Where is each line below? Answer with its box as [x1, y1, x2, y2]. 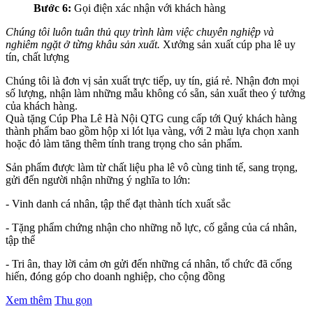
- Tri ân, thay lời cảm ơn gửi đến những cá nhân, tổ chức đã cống [6, 258, 292, 270]
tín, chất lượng [6, 51, 69, 64]
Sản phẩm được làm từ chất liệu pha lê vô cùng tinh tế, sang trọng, [6, 161, 298, 174]
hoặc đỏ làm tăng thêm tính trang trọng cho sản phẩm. [6, 138, 242, 150]
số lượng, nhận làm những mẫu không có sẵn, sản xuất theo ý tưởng [6, 87, 305, 100]
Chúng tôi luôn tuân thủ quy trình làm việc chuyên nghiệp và [6, 26, 274, 38]
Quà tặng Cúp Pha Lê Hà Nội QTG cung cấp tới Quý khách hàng [6, 112, 297, 125]
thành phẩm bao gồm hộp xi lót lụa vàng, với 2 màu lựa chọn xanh [6, 125, 299, 138]
